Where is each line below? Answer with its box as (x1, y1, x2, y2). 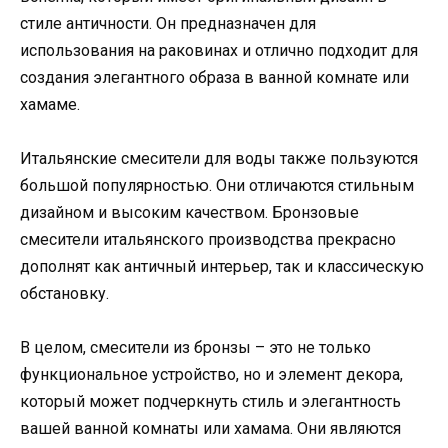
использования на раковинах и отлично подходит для (20, 40, 418, 60)
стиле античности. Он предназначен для (20, 13, 316, 33)
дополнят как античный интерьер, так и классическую (20, 256, 424, 276)
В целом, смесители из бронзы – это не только (20, 337, 371, 357)
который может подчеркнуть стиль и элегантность (20, 391, 401, 411)
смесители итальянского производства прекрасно (20, 229, 396, 249)
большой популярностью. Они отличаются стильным (20, 175, 414, 195)
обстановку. (20, 283, 109, 303)
